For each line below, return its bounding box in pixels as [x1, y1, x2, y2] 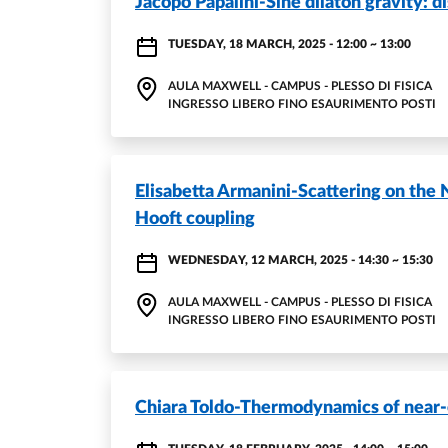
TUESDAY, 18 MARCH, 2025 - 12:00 [168, 38, 367, 50]
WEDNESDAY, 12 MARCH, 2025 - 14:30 [168, 254, 389, 266]
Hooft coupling [135, 210, 255, 228]
